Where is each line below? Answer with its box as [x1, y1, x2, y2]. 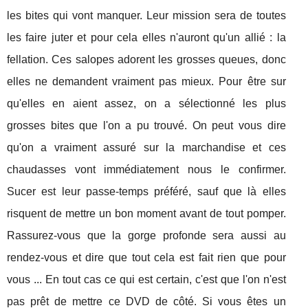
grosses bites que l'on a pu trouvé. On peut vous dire [7, 119, 286, 131]
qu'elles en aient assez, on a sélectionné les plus [7, 97, 286, 109]
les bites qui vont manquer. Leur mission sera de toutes [7, 9, 286, 21]
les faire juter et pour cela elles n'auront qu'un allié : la [7, 31, 286, 43]
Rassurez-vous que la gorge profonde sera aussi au [7, 229, 286, 241]
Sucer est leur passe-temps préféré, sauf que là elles [7, 185, 286, 197]
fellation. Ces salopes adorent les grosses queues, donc [7, 53, 286, 65]
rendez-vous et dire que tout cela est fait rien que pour [7, 251, 286, 263]
